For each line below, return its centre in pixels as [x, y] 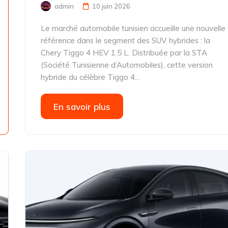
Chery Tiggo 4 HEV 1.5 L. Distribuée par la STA [124, 53]
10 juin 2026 [111, 6]
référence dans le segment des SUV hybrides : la [126, 40]
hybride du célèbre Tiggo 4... [90, 77]
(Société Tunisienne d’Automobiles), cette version [127, 65]
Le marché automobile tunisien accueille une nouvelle [133, 28]
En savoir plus [82, 107]
